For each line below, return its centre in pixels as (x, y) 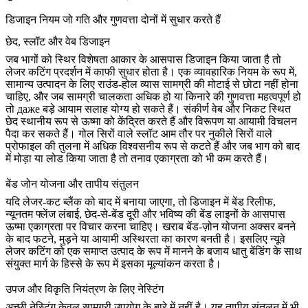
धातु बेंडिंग (251, 252)
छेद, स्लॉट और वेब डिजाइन (58, 42)
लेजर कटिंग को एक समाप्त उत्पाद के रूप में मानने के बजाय (119, 252)
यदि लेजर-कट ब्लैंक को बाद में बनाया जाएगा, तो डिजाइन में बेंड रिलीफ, (141, 202)
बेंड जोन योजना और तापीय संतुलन (72, 184)
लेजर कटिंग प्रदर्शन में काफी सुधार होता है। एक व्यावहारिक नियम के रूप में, (151, 72)
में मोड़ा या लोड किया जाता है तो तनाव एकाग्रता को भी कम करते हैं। (137, 158)
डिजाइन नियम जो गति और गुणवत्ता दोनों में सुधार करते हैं (113, 20)
